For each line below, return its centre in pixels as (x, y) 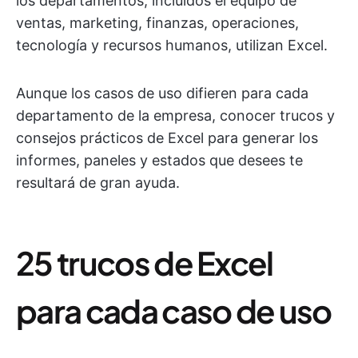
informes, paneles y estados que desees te (159, 160)
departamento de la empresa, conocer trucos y (175, 115)
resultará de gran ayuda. (98, 183)
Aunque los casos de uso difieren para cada (162, 93)
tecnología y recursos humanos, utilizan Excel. (172, 45)
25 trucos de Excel (145, 263)
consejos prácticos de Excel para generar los (167, 138)
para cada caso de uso (174, 310)
